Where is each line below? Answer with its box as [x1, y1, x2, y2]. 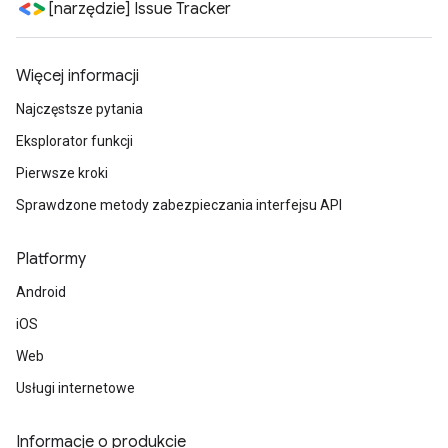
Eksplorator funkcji [16, 133, 133, 149]
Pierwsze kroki [16, 165, 108, 181]
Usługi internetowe [16, 380, 135, 396]
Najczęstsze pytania [16, 101, 143, 117]
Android [16, 284, 66, 300]
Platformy [16, 249, 86, 269]
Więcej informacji [16, 66, 139, 86]
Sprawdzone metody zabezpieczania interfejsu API [16, 197, 342, 213]
